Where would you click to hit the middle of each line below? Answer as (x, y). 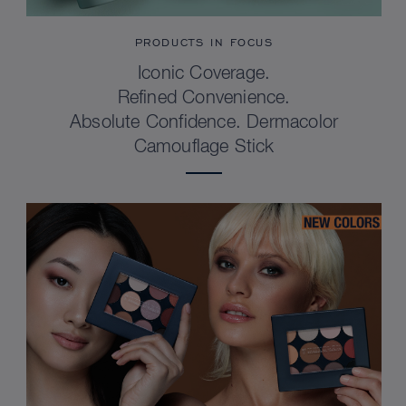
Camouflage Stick (204, 147)
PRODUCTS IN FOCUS (204, 43)
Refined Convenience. (204, 98)
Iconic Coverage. (204, 74)
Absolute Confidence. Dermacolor (204, 123)
